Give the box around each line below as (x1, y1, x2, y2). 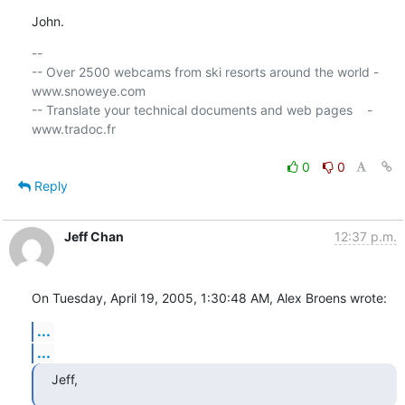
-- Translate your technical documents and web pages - (31, 101, 372, 118)
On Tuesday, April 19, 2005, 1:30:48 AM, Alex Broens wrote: (31, 289, 387, 306)
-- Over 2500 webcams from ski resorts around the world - (31, 63, 379, 80)
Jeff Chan (63, 228, 124, 244)
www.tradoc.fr (31, 120, 116, 137)
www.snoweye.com (31, 82, 146, 99)
